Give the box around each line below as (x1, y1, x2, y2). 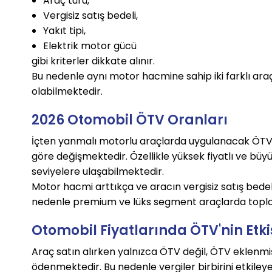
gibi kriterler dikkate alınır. (32, 54, 155, 69)
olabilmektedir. (32, 84, 103, 99)
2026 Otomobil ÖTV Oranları (32, 110, 228, 130)
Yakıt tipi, (42, 24, 86, 38)
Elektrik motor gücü (42, 39, 137, 53)
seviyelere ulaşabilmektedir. (32, 165, 165, 179)
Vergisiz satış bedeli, (42, 8, 138, 23)
